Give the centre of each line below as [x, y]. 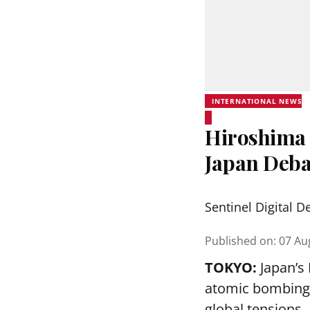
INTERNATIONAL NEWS [257, 101]
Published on [239, 241]
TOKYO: [231, 267]
